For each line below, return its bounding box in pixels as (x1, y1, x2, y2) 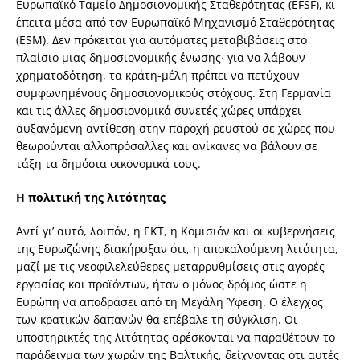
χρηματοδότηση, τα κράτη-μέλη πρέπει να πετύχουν (16, 67, 300, 84)
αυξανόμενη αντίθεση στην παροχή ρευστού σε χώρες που (16, 121, 335, 137)
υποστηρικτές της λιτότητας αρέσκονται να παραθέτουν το (16, 329, 335, 346)
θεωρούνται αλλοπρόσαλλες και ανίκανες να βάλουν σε (16, 138, 317, 154)
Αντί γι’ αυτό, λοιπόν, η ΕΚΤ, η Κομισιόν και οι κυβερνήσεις (16, 223, 335, 239)
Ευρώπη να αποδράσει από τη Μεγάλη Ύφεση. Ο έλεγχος (16, 294, 323, 310)
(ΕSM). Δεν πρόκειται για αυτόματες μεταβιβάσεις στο (16, 32, 307, 48)
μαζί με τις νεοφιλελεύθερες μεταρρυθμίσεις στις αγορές (16, 259, 325, 275)
